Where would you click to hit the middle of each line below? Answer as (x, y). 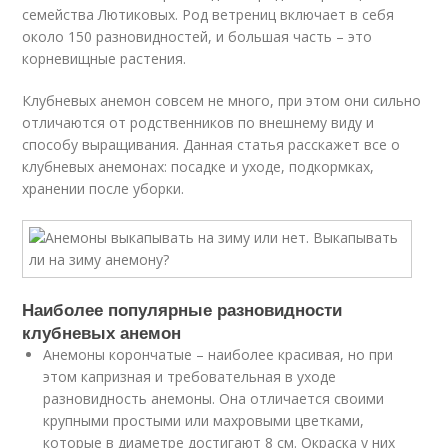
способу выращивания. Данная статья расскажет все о (211, 144)
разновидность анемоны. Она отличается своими (214, 398)
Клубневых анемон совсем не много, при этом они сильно (222, 100)
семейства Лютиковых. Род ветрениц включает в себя (208, 14)
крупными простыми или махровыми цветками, (204, 420)
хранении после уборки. (103, 188)
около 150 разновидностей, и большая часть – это (197, 36)
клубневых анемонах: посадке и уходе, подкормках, (198, 166)
